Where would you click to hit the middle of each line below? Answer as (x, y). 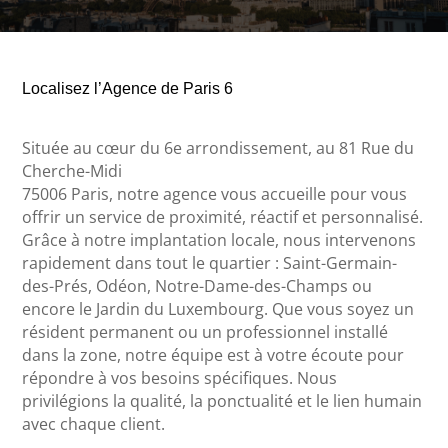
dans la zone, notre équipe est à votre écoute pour (213, 354)
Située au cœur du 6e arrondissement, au (181, 147)
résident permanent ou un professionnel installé (205, 331)
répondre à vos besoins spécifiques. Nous (180, 377)
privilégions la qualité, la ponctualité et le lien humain (222, 400)
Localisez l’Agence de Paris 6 (128, 88)
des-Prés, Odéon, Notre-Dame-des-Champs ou (197, 285)
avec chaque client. (94, 423)
